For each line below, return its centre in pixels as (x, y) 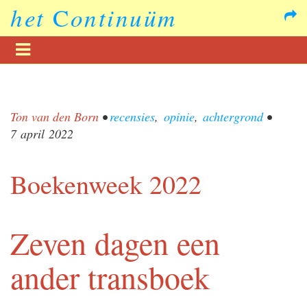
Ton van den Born (54, 116)
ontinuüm (123, 17)
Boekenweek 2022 (106, 184)
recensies (132, 116)
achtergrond (233, 116)
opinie (179, 116)
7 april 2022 (42, 133)
